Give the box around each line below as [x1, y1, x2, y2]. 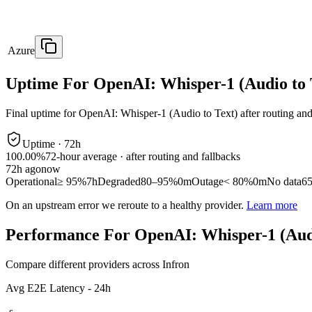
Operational [6, 175, 57, 188]
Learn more [247, 199, 297, 212]
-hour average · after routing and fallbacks [56, 150, 240, 163]
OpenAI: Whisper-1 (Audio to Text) [79, 107, 237, 120]
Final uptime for [6, 107, 79, 120]
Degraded [97, 175, 141, 188]
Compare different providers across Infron [6, 258, 189, 270]
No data [267, 175, 302, 188]
